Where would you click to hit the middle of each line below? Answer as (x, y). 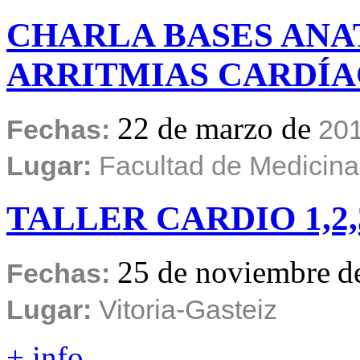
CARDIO (226, 219)
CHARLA (80, 35)
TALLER (77, 219)
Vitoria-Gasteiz (188, 310)
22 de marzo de (214, 129)
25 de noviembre (224, 272)
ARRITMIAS (108, 75)
